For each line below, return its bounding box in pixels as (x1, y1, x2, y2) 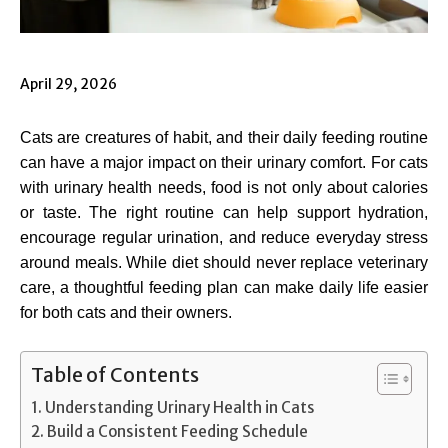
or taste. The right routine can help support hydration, (20, 203, 428, 221)
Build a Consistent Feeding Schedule (47, 421, 309, 441)
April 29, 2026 (20, 74, 117, 93)
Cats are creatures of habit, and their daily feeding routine (20, 128, 428, 146)
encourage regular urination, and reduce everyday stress (20, 228, 428, 246)
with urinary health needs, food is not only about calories (20, 178, 428, 196)
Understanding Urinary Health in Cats (45, 397, 316, 417)
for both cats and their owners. (20, 303, 232, 321)
